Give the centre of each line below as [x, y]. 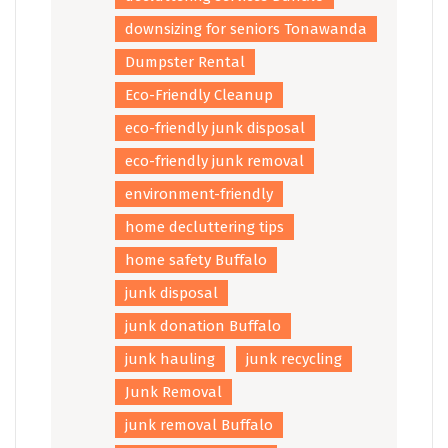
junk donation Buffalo [203, 325]
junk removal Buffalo [199, 424]
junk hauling [170, 358]
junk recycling [294, 358]
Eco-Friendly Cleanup [199, 94]
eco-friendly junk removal [214, 160]
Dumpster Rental [185, 61]
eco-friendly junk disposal [215, 127]
